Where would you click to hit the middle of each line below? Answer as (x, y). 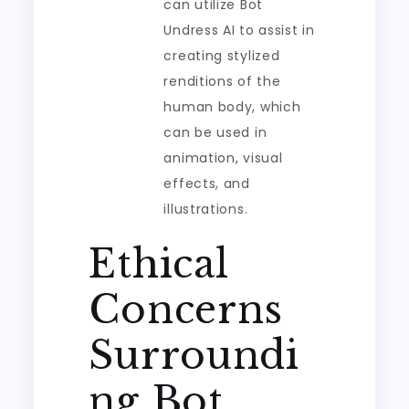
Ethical (159, 264)
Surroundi (194, 355)
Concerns (186, 309)
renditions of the (222, 81)
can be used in (215, 132)
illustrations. (206, 209)
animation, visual (223, 158)
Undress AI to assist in (239, 30)
